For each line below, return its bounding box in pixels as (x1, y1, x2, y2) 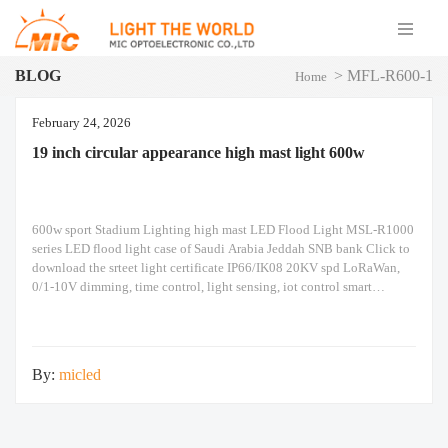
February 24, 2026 (32, 116, 131, 130)
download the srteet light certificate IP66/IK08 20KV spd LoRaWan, (32, 261, 400, 275)
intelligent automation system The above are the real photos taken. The (32, 299, 416, 313)
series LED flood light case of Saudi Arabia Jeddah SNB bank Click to (32, 242, 410, 256)
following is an (32, 318, 113, 332)
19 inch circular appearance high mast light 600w (32, 144, 365, 161)
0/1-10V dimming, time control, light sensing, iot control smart (32, 280, 372, 294)
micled (59, 366, 101, 383)
